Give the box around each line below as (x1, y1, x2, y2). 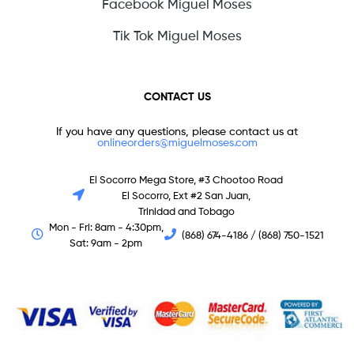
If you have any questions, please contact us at (56, 123, 298, 137)
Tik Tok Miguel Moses (112, 27, 242, 43)
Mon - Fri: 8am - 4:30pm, (48, 220, 164, 233)
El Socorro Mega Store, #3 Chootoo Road (89, 172, 284, 186)
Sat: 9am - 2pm (70, 235, 142, 249)
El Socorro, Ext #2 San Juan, (122, 188, 251, 201)
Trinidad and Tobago (137, 204, 235, 217)
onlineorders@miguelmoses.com (96, 134, 258, 149)
